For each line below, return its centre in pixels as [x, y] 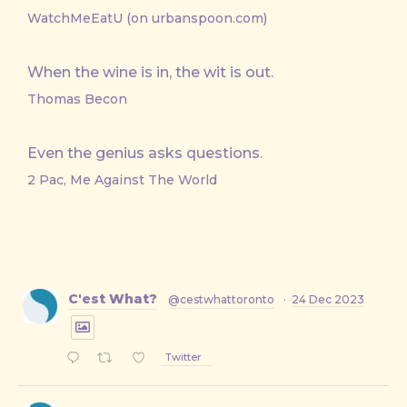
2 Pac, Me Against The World [122, 180]
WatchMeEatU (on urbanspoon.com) [147, 18]
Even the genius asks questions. [145, 153]
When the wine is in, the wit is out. [150, 72]
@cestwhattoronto [221, 299]
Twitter [184, 357]
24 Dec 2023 [328, 299]
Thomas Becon [77, 99]
